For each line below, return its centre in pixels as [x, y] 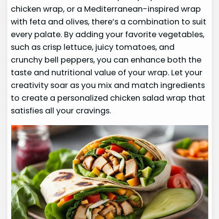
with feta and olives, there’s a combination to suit [109, 22]
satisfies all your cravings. [61, 110]
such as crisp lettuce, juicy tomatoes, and [93, 47]
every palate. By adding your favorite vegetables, [108, 34]
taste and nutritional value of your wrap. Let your [107, 72]
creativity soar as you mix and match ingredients [108, 85]
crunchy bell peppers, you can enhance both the [106, 60]
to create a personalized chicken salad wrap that [108, 98]
